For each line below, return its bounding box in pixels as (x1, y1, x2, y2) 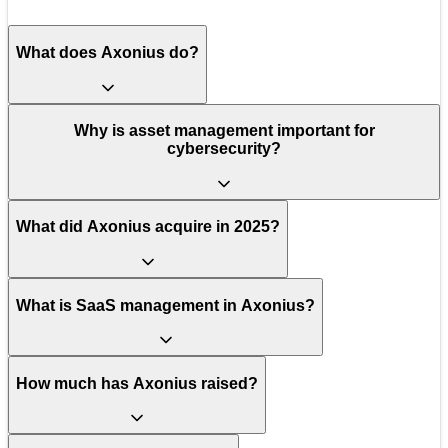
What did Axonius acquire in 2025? (16, 218, 280, 236)
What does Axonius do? (16, 43, 199, 61)
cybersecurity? (167, 140, 281, 158)
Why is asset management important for (73, 122, 375, 140)
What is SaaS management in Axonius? (16, 296, 315, 314)
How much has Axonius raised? (16, 374, 258, 392)
